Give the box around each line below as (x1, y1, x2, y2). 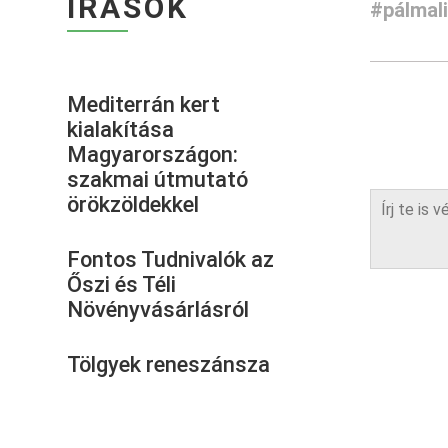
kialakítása (67, 116, 175, 142)
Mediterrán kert (67, 91, 221, 117)
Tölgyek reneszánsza (67, 351, 271, 377)
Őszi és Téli (67, 271, 177, 297)
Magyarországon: (67, 141, 239, 167)
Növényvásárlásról (67, 296, 250, 322)
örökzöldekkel (67, 191, 200, 217)
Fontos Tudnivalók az (67, 246, 275, 272)
